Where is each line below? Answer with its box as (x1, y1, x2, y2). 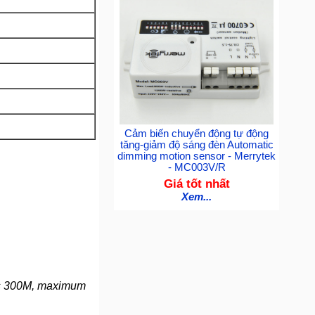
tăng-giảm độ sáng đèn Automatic (120, 139, 274, 151)
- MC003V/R (167, 162, 226, 174)
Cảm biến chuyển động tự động (124, 128, 269, 140)
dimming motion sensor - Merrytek (117, 150, 276, 162)
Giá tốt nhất (163, 176, 230, 191)
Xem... (181, 191, 212, 203)
